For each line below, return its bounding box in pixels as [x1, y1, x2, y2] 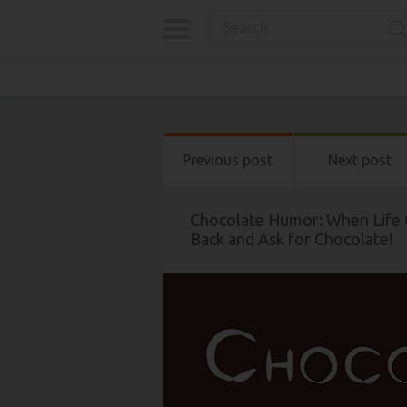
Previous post [183, 152, 273, 168]
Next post [327, 152, 392, 168]
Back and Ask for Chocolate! [190, 230, 392, 248]
